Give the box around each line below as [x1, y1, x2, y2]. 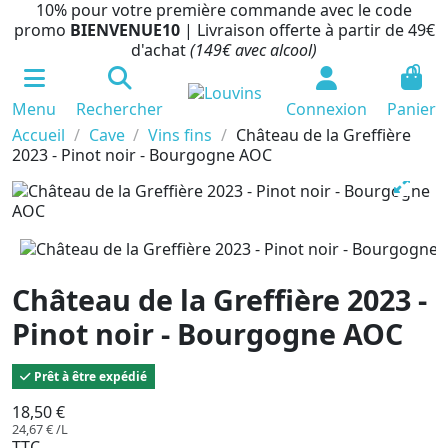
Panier [387, 98, 436, 120]
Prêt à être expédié [30, 367, 147, 385]
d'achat [131, 39, 190, 61]
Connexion [286, 98, 367, 120]
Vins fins [148, 124, 213, 146]
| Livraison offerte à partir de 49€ [183, 19, 435, 41]
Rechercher [76, 98, 163, 120]
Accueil [12, 124, 65, 146]
